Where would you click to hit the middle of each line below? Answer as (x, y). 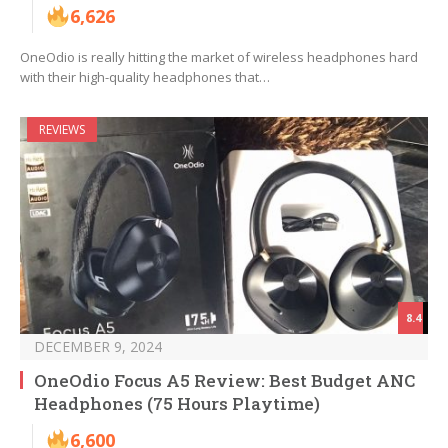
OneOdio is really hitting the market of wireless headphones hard (219, 57)
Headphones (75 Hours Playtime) (177, 404)
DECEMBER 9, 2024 (98, 347)
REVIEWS (62, 130)
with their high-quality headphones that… (145, 77)
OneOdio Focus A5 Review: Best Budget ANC (224, 381)
